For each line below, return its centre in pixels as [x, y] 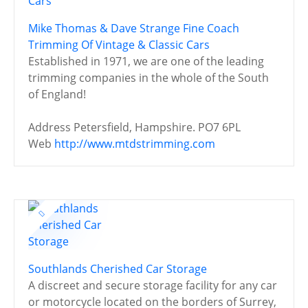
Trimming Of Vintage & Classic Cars [119, 44]
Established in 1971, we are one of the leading [146, 61]
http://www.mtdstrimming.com [135, 143]
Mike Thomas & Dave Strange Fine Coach [134, 28]
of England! [57, 94]
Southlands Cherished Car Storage [118, 268]
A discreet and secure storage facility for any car [153, 285]
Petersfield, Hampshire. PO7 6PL [157, 127]
